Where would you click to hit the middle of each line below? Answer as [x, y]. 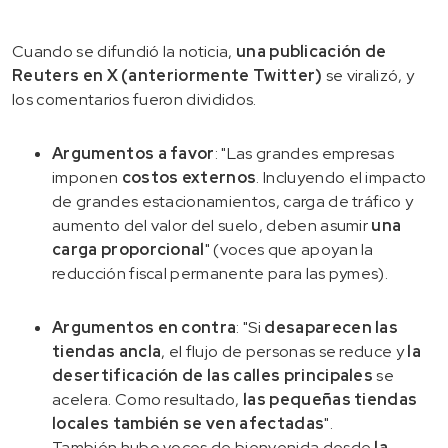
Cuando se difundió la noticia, [124, 51]
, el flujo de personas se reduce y [284, 351]
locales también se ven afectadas [188, 423]
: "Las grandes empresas [304, 153]
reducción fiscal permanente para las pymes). [220, 273]
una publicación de [311, 51]
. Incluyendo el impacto [341, 177]
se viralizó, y [368, 75]
